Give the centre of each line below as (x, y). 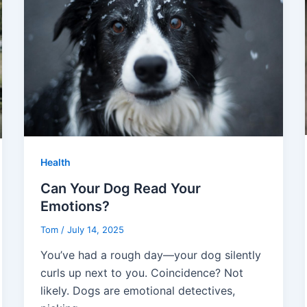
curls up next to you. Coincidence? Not (142, 273)
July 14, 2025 (95, 229)
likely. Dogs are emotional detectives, (137, 291)
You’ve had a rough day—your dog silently (150, 255)
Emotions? (75, 206)
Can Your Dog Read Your (120, 188)
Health (55, 162)
